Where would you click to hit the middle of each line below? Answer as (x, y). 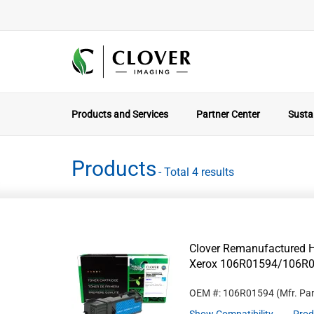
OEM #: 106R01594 (232, 293)
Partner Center (228, 114)
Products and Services (120, 114)
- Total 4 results (196, 172)
